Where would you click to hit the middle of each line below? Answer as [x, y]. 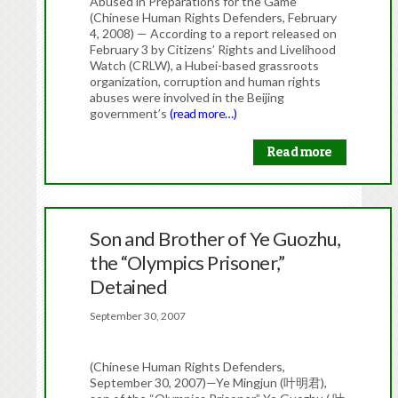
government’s [130, 114]
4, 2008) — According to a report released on [214, 34]
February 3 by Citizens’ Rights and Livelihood [213, 50]
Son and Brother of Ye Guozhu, [215, 239]
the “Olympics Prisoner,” [187, 263]
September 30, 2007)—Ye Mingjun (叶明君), [209, 383]
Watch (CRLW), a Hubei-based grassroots [205, 66]
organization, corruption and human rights [206, 82]
